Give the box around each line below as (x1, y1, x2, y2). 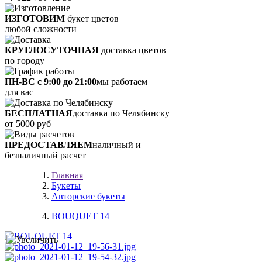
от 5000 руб (5, 119, 51, 129)
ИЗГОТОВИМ (5, 13, 67, 23)
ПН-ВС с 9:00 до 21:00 (5, 77, 96, 87)
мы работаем (96, 77, 147, 87)
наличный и (92, 140, 141, 150)
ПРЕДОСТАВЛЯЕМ (5, 140, 92, 150)
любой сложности (5, 24, 77, 34)
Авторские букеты (51, 191, 125, 201)
